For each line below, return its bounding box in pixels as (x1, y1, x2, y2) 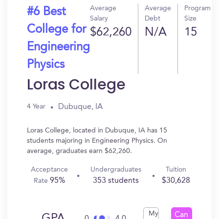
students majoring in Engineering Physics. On (27, 137, 167, 144)
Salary (90, 15, 108, 22)
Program (184, 5, 211, 12)
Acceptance (30, 166, 68, 173)
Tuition (165, 166, 186, 173)
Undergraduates (90, 166, 141, 173)
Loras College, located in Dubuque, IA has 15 (27, 127, 167, 134)
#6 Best (27, 6, 66, 18)
